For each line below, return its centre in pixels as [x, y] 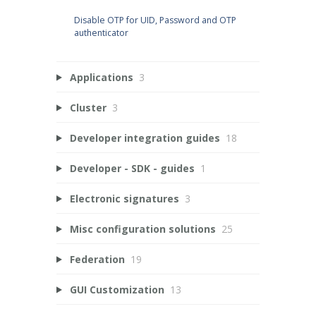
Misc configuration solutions [142, 229]
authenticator [101, 32]
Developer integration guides [145, 138]
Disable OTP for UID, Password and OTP [155, 20]
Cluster [88, 107]
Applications [101, 77]
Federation [97, 259]
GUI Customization [117, 289]
